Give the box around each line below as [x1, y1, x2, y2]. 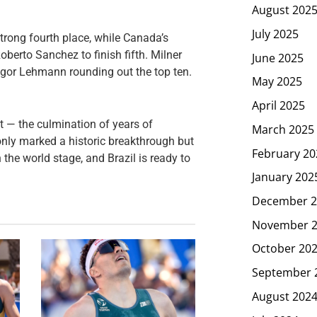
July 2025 [252, 25, 299, 42]
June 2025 [252, 50, 304, 66]
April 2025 [252, 97, 305, 113]
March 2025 [252, 121, 314, 137]
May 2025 [252, 74, 302, 90]
